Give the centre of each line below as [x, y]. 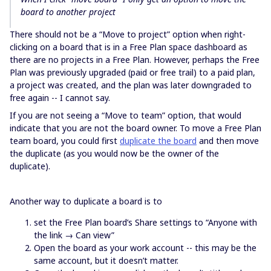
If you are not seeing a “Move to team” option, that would [126, 115]
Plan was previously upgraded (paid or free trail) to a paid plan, [132, 72]
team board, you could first [65, 141]
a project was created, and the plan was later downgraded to [131, 85]
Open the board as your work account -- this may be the [145, 248]
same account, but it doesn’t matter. [106, 260]
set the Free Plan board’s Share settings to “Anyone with [145, 222]
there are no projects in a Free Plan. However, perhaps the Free [135, 60]
